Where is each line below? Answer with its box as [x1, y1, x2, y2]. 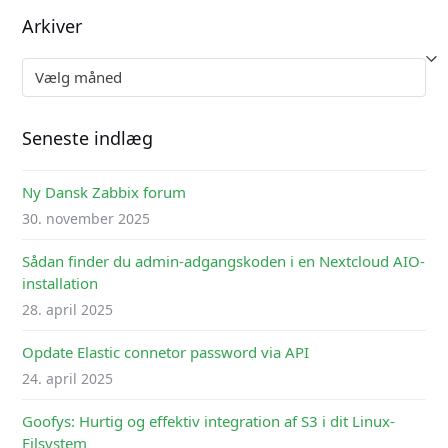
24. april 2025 [22, 369, 114, 389]
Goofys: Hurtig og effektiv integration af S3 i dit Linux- [22, 411, 396, 432]
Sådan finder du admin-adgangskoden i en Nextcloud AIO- [22, 251, 426, 272]
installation [22, 273, 99, 294]
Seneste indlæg [22, 126, 154, 151]
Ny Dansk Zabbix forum [22, 182, 187, 203]
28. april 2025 [22, 300, 114, 320]
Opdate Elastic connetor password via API [22, 342, 310, 363]
